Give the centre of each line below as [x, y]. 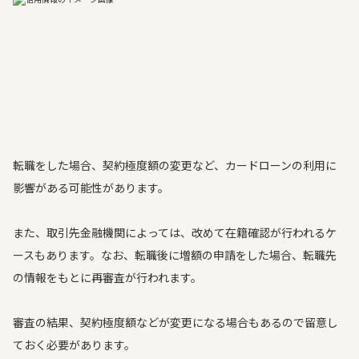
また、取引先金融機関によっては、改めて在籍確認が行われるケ [175, 232]
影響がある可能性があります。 [91, 188]
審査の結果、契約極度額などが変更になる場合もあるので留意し [175, 322]
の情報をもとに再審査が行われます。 [107, 277]
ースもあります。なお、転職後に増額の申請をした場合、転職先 [175, 255]
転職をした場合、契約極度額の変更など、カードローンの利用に [175, 165]
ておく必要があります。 [74, 345]
